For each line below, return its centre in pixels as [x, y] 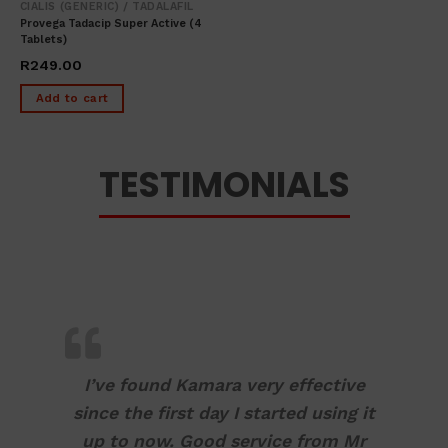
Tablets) [43, 39]
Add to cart [72, 97]
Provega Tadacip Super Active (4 [110, 23]
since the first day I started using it [224, 413]
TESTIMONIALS [224, 185]
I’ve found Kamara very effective [224, 385]
